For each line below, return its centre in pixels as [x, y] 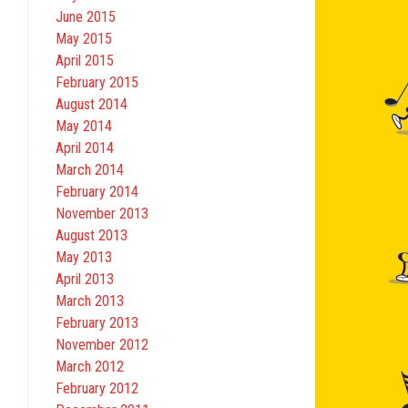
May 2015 [84, 39]
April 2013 [85, 280]
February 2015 [97, 83]
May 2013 [84, 258]
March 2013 [90, 301]
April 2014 [85, 148]
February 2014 [97, 192]
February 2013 [97, 323]
